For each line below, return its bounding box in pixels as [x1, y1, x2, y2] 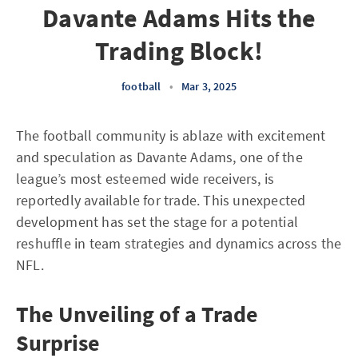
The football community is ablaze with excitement [16, 126, 326, 145]
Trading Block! [94, 35, 264, 67]
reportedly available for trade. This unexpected [16, 191, 306, 209]
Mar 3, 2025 [181, 79, 237, 93]
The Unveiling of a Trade [16, 300, 258, 328]
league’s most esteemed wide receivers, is [16, 169, 275, 188]
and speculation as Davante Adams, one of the [16, 148, 303, 166]
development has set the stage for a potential [16, 213, 299, 231]
